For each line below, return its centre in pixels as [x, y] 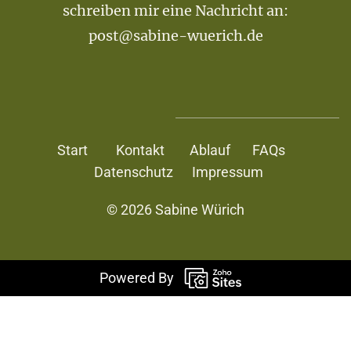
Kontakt [140, 150]
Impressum [228, 172]
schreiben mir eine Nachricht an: [175, 11]
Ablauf [210, 150]
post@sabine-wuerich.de [175, 36]
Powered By [136, 278]
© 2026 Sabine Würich [175, 210]
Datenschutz [134, 172]
